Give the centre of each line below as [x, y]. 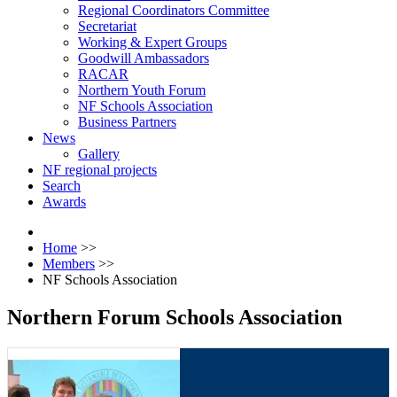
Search [62, 186]
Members [69, 264]
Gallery [99, 154]
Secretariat [107, 26]
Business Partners [127, 122]
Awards [64, 202]
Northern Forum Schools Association [175, 317]
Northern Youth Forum [142, 90]
